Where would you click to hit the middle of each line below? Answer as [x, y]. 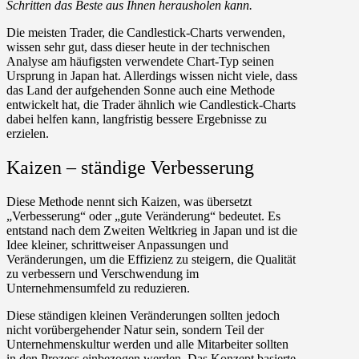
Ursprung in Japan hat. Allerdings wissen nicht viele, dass [152, 76]
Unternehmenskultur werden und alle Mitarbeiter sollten [147, 345]
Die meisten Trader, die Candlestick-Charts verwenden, [146, 33]
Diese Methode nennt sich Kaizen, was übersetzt [129, 202]
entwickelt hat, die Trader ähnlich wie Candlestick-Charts [151, 105]
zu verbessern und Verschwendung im [103, 274]
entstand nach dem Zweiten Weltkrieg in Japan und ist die [152, 231]
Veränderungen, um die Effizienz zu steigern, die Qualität [151, 260]
